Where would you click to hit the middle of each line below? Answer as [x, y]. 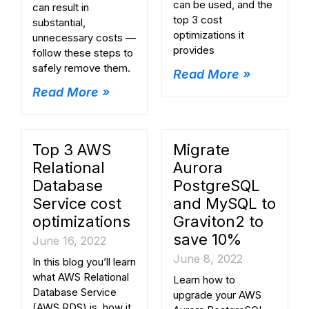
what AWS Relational [81, 277]
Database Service [74, 292]
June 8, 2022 [208, 259]
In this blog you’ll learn [84, 262]
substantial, [59, 23]
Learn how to [204, 280]
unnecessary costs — [84, 38]
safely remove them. [81, 68]
